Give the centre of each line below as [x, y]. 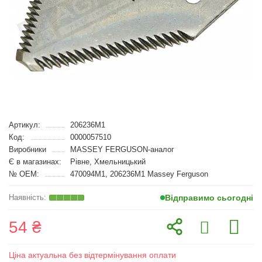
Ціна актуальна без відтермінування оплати [92, 255]
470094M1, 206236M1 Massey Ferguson [139, 174]
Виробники [27, 149]
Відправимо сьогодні [209, 198]
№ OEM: [24, 174]
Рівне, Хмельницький [108, 162]
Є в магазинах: [35, 162]
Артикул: [25, 125]
